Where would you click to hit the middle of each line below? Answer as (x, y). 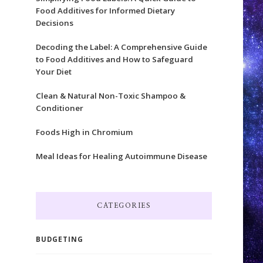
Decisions (54, 23)
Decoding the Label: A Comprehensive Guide (121, 47)
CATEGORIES (124, 205)
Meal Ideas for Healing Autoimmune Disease (121, 156)
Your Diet (53, 71)
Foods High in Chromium (84, 132)
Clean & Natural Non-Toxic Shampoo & (110, 95)
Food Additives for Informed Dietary (105, 10)
